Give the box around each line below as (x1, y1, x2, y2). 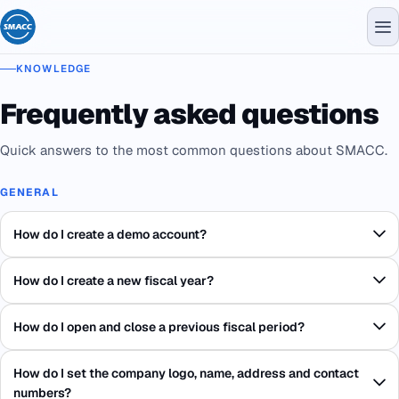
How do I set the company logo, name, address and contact (13, 365, 359, 382)
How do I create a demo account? (13, 226, 207, 243)
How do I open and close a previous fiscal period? (13, 319, 305, 336)
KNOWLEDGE (16, 61, 92, 76)
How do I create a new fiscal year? (13, 273, 214, 289)
